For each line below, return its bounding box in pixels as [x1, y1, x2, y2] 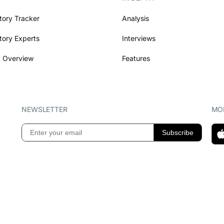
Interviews [122, 33, 155, 42]
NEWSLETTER [21, 104, 67, 113]
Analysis [122, 13, 149, 22]
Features [122, 53, 150, 62]
